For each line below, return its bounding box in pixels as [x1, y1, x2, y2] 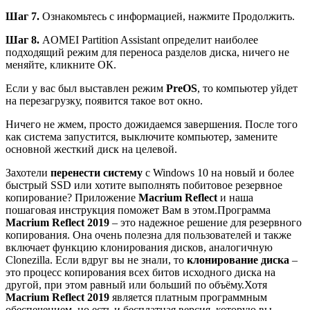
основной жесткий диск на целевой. [6, 143, 177, 156]
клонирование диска [187, 254, 289, 266]
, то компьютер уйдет [197, 82, 298, 95]
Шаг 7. [6, 10, 39, 23]
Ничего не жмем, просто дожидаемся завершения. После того [6, 118, 298, 131]
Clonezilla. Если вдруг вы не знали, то [6, 254, 187, 266]
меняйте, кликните [6, 59, 98, 71]
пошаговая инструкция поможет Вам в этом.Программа [6, 204, 271, 217]
